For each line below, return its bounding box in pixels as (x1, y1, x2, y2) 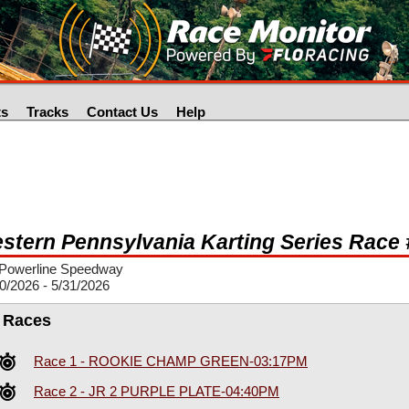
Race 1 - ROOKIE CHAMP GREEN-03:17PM (34, 353, 308, 370)
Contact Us (87, 104, 158, 120)
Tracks (26, 104, 68, 120)
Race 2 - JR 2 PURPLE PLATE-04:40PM (34, 383, 279, 400)
